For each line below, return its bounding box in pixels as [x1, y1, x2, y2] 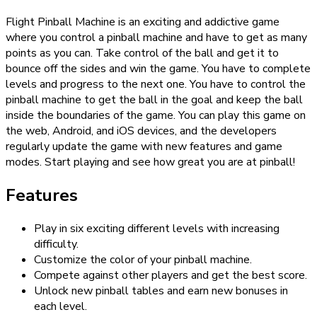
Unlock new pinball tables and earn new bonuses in [34, 282, 288, 299]
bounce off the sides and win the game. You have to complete [6, 61, 311, 77]
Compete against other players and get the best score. [34, 267, 307, 283]
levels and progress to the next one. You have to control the [6, 76, 306, 93]
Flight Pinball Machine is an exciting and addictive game [6, 14, 279, 30]
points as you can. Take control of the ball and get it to [6, 45, 279, 62]
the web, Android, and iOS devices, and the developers [6, 123, 277, 139]
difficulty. [34, 236, 79, 252]
